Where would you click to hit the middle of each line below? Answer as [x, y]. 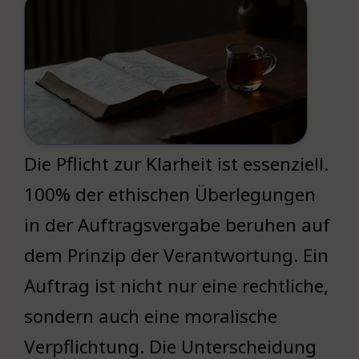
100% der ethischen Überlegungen [170, 195]
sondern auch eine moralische [151, 317]
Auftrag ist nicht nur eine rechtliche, [176, 286]
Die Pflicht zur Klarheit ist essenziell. [176, 164]
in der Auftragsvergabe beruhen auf [177, 225]
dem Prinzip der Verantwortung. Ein [176, 256]
